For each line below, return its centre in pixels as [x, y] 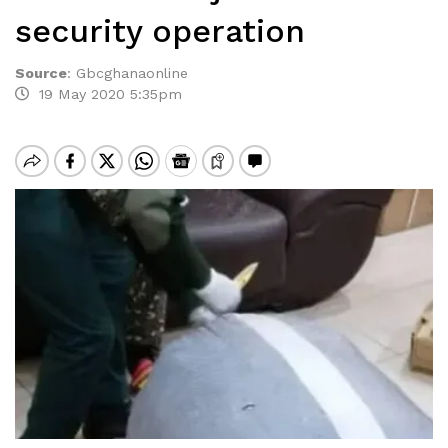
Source [41, 73]
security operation [160, 31]
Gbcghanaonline [132, 73]
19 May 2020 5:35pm [105, 94]
